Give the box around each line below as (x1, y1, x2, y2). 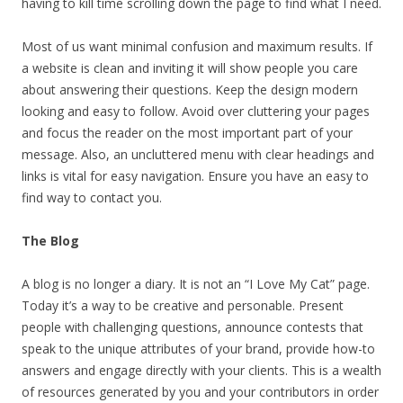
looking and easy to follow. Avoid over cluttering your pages (22, 102, 370, 120)
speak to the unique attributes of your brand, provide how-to (22, 339, 375, 357)
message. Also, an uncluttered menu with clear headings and (22, 145, 374, 163)
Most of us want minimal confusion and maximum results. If (22, 37, 372, 55)
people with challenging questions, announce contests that (22, 318, 363, 336)
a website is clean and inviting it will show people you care (22, 58, 358, 76)
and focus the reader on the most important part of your (22, 123, 353, 141)
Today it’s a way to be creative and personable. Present (22, 296, 344, 314)
